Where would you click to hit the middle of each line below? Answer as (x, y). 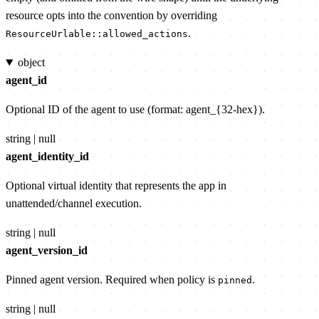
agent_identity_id (47, 157)
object (31, 63)
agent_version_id (47, 251)
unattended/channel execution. (74, 204)
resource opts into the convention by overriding (111, 16)
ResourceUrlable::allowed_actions (97, 34)
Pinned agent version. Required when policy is (112, 280)
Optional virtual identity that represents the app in (116, 186)
